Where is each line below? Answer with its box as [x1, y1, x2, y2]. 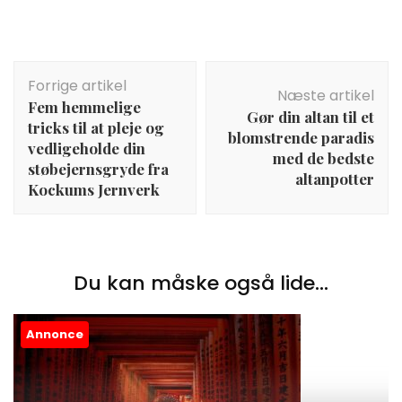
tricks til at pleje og [28, 118, 164, 138]
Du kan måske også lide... [74, 269, 328, 298]
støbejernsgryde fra [28, 159, 169, 179]
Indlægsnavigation [13, 57, 229, 87]
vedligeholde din [28, 138, 145, 159]
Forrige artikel [28, 75, 127, 97]
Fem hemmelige [28, 97, 141, 118]
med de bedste [273, 148, 374, 169]
